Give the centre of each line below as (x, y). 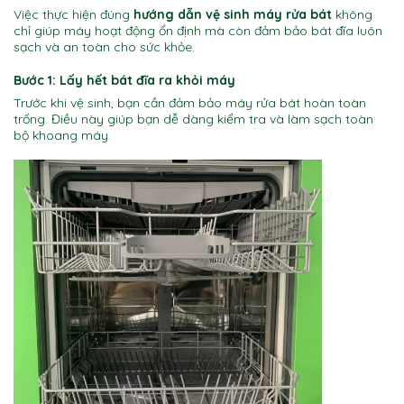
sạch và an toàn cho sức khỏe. (104, 47)
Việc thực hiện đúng (73, 15)
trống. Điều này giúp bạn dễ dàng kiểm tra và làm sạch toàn (193, 119)
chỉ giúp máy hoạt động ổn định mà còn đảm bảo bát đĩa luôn (198, 31)
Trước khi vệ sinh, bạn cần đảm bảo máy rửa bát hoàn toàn (190, 102)
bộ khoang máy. (62, 135)
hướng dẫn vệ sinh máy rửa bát (233, 15)
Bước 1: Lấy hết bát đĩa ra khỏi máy (124, 80)
